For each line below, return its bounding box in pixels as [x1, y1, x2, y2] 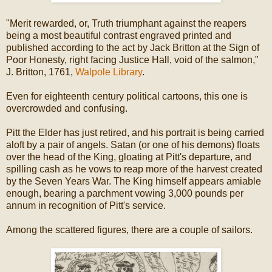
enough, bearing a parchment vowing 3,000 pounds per [6, 188, 243, 199]
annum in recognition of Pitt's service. [6, 200, 168, 211]
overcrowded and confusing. [6, 103, 130, 114]
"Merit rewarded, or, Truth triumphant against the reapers [6, 18, 246, 29]
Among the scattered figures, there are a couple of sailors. [6, 224, 253, 235]
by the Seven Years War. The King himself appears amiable [6, 175, 261, 186]
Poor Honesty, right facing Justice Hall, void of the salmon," [6, 54, 259, 65]
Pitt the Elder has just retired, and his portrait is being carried [6, 127, 264, 138]
